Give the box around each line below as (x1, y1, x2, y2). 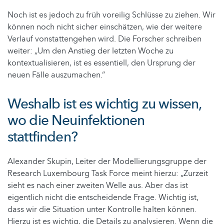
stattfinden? (7, 127, 77, 146)
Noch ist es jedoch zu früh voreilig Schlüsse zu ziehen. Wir (7, 9, 215, 20)
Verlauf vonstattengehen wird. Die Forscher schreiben (7, 33, 201, 44)
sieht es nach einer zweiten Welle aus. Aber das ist (7, 179, 188, 191)
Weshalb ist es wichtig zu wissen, (7, 94, 201, 113)
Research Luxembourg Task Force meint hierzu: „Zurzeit (7, 167, 208, 179)
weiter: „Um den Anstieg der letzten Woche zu (7, 45, 173, 56)
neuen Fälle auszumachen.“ (7, 69, 105, 80)
